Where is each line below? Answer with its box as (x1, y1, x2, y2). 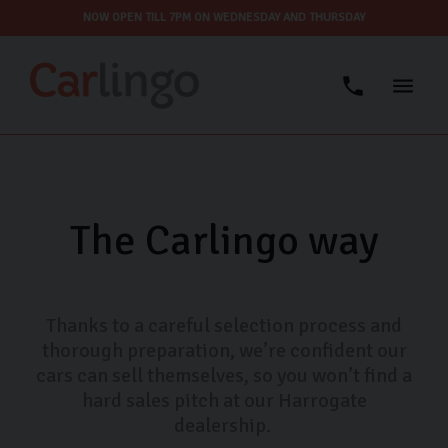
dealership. (173, 413, 275, 438)
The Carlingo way (69, 215, 379, 266)
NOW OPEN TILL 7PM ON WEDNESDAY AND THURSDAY (83, 10, 365, 25)
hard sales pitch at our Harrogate (81, 388, 367, 413)
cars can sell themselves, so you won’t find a (36, 363, 412, 388)
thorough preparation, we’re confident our (41, 338, 407, 363)
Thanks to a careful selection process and (46, 313, 402, 338)
